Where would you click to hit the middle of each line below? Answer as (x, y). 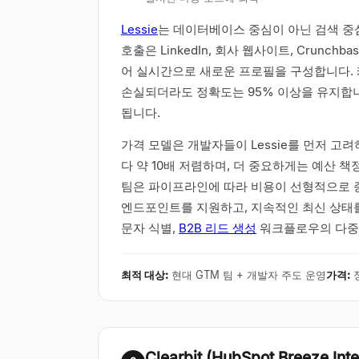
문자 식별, (150, 228)
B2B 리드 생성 (218, 228)
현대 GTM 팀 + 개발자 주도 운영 (249, 275)
